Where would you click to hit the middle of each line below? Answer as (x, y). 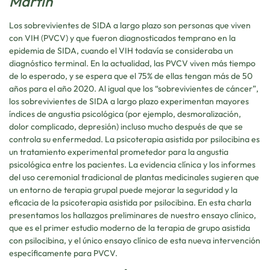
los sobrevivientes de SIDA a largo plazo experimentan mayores (129, 101)
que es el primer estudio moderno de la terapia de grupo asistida (130, 228)
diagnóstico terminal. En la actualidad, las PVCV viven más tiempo (132, 63)
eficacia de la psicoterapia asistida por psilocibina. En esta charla (130, 202)
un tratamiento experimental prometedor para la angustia (119, 152)
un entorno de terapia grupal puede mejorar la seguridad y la (123, 190)
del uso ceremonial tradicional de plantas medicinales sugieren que (134, 177)
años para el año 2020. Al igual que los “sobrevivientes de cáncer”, (134, 88)
